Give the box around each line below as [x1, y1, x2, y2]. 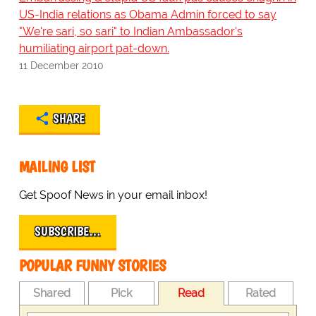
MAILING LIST [18, 157, 95, 177]
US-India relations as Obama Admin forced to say [18, 8, 276, 22]
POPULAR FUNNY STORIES [18, 256, 166, 276]
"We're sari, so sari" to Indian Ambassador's [18, 25, 243, 39]
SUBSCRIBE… [34, 224, 101, 240]
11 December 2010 [18, 59, 104, 72]
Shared [33, 286, 71, 300]
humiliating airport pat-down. [18, 42, 169, 56]
